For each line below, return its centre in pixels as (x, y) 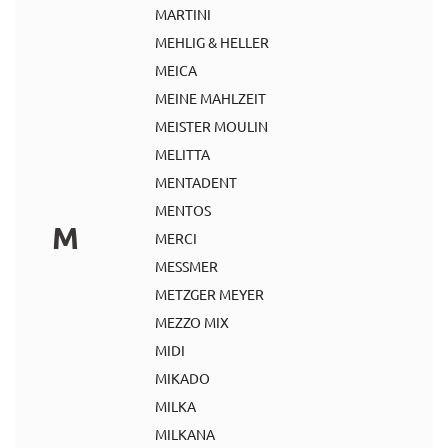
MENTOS (183, 210)
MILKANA (185, 434)
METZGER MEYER (209, 294)
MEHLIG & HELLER (212, 42)
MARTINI (183, 14)
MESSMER (186, 266)
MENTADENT (196, 182)
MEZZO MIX (192, 322)
